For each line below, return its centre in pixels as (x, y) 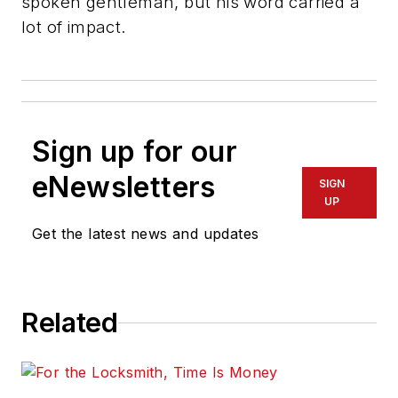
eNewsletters (124, 187)
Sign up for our (135, 152)
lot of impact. (77, 27)
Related (70, 323)
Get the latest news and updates (146, 234)
